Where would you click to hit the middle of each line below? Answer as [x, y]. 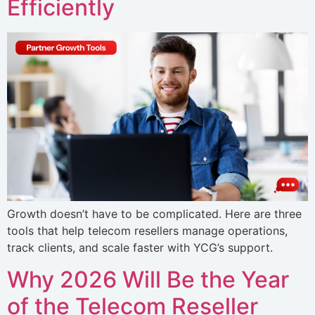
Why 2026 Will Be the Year [148, 279]
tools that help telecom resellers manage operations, [147, 231]
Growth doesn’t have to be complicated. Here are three [154, 214]
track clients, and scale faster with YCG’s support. [140, 248]
